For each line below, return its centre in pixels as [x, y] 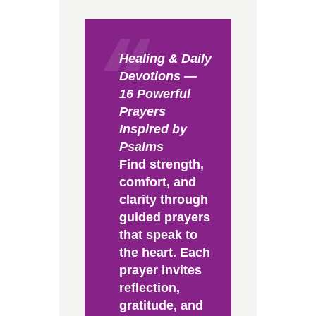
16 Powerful [154, 94]
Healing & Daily [165, 59]
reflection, [149, 288]
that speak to [158, 235]
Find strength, [161, 165]
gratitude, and [161, 306]
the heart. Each [164, 253]
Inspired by [153, 129]
